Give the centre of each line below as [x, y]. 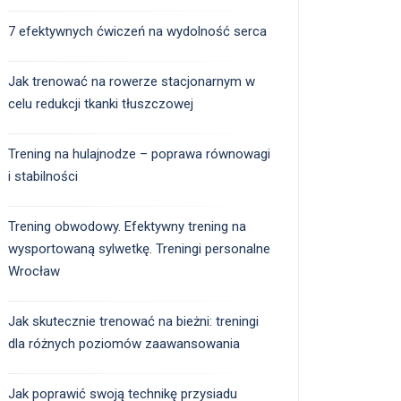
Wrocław [34, 272]
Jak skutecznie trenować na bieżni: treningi [133, 322]
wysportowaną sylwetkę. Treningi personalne [139, 249]
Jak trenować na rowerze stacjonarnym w [132, 82]
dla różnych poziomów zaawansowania [124, 344]
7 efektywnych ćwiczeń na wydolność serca [137, 32]
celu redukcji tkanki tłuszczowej [101, 104]
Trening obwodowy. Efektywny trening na [127, 227]
